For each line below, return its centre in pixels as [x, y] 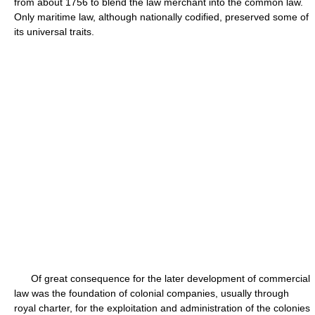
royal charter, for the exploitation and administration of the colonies [162, 308]
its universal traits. [54, 32]
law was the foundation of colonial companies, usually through [152, 293]
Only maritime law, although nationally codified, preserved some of [161, 17]
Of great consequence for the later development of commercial [162, 278]
